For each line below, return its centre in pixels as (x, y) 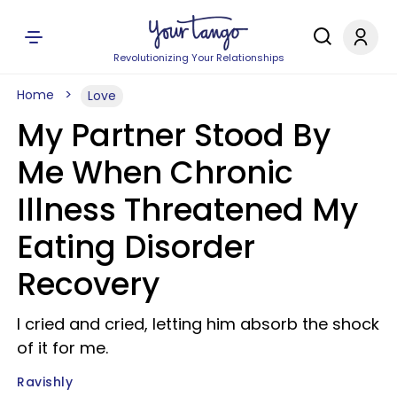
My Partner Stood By (174, 135)
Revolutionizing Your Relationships (198, 58)
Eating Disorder (136, 247)
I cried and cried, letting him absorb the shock (198, 324)
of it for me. (62, 348)
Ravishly (45, 382)
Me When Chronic (155, 172)
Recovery (88, 284)
